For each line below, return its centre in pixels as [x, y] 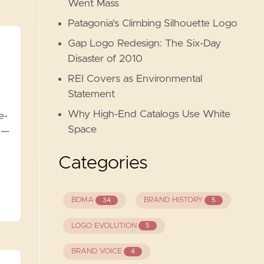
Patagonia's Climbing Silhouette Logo [153, 24]
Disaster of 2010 [105, 59]
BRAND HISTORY [173, 200]
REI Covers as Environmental [135, 79]
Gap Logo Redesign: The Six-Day [145, 44]
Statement [92, 94]
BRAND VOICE [96, 252]
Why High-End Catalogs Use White [149, 114]
